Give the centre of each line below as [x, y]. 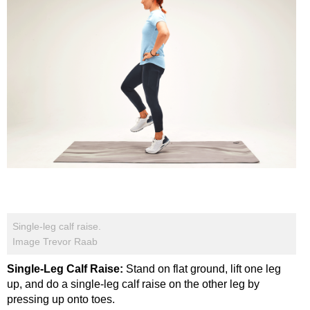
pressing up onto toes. [61, 300]
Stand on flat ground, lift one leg [203, 269]
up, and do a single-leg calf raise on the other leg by [133, 284]
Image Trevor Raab [55, 242]
